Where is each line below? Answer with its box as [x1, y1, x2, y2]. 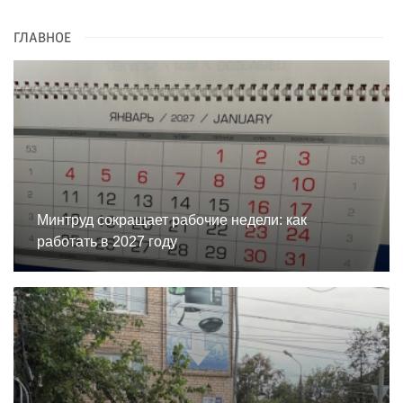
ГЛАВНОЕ [13, 31, 71, 46]
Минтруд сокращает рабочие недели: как [37, 211, 307, 228]
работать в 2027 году [37, 233, 177, 249]
